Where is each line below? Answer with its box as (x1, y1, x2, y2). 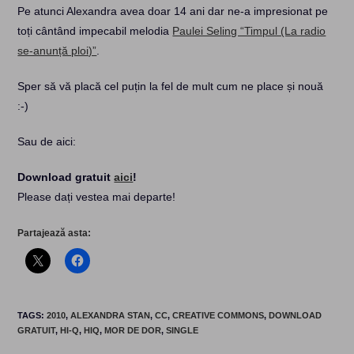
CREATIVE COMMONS (172, 311, 265, 320)
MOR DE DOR (104, 326, 162, 335)
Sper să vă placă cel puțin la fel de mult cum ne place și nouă (17, 80, 324, 92)
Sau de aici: (17, 135, 77, 148)
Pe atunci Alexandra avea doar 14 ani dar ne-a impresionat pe (17, 5, 329, 17)
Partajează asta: (17, 228, 92, 239)
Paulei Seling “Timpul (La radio (172, 24, 326, 37)
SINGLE (166, 326, 199, 335)
